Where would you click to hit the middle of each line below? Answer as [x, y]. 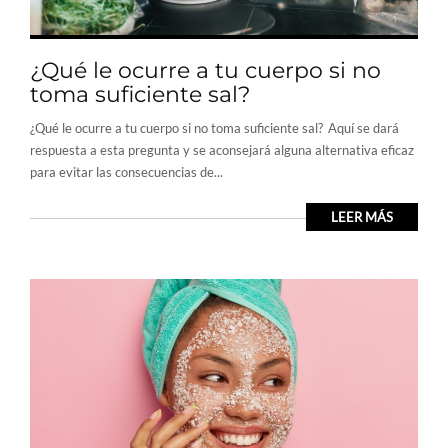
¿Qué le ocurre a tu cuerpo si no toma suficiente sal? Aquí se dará [214, 127]
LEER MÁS [362, 216]
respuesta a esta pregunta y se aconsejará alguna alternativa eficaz [222, 149]
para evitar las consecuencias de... [126, 171]
